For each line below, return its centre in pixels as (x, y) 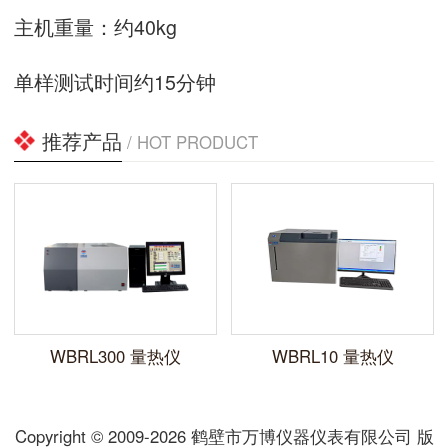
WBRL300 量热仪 (115, 356)
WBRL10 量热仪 (332, 356)
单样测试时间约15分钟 (115, 82)
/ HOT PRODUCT (190, 142)
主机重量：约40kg (95, 27)
